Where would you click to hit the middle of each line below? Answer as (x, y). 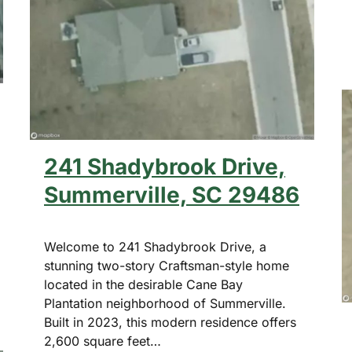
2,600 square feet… (103, 341)
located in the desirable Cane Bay (143, 285)
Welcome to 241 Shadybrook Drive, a (155, 247)
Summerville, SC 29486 (172, 195)
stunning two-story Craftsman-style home (167, 266)
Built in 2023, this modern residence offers (170, 323)
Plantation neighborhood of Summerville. (165, 304)
